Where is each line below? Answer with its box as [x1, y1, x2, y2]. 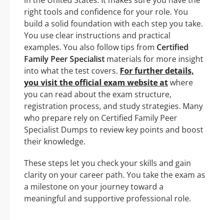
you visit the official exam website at [24, 77, 168, 88]
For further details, [120, 65, 194, 76]
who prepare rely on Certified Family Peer [24, 112, 177, 123]
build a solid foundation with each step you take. [24, 18, 203, 29]
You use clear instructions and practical [24, 29, 170, 41]
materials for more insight [105, 53, 203, 64]
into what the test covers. [24, 65, 120, 76]
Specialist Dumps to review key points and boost [24, 124, 203, 135]
